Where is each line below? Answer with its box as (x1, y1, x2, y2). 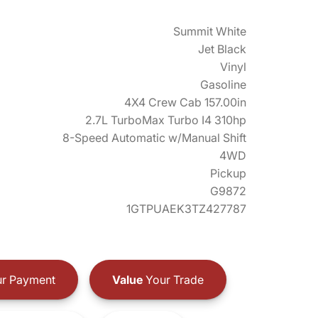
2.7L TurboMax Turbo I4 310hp (85, 113, 246, 127)
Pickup (210, 166, 246, 180)
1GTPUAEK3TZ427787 (126, 202, 246, 216)
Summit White (173, 24, 246, 38)
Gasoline (200, 77, 246, 92)
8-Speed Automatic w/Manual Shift (62, 131, 246, 145)
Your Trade (142, 272, 204, 287)
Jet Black (198, 42, 246, 56)
